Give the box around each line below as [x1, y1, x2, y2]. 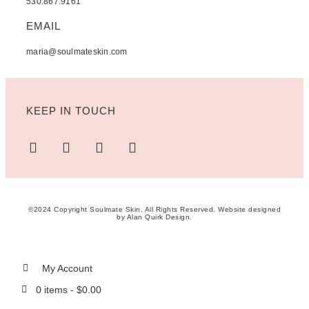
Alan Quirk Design [126, 213, 190, 221]
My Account [41, 263, 92, 275]
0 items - [36, 284, 74, 296]
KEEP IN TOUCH [26, 105, 116, 117]
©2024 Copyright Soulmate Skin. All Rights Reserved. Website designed [28, 206, 281, 214]
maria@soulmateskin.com [26, 47, 128, 57]
